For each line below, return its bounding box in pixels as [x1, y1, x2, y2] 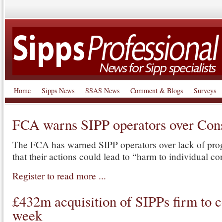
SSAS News [85, 86, 119, 95]
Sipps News [42, 86, 74, 95]
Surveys [194, 86, 216, 95]
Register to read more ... [12, 169, 106, 182]
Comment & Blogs [130, 86, 183, 95]
